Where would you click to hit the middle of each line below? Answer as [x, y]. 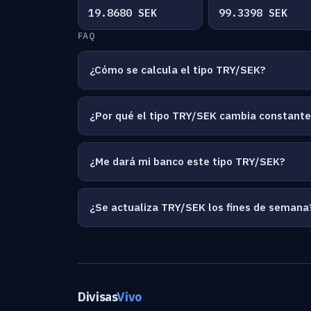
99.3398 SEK [253, 13]
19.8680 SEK [123, 13]
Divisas [98, 297]
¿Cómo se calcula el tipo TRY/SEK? [178, 70]
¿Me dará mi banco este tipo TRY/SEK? [187, 161]
